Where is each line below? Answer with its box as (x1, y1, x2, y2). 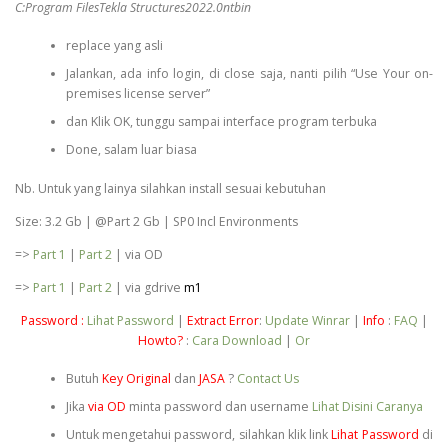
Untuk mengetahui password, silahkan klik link (65, 426, 332, 444)
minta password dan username (125, 398, 312, 416)
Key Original (101, 370, 171, 388)
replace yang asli (65, 37, 163, 55)
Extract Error (186, 312, 259, 330)
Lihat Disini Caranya (311, 398, 423, 416)
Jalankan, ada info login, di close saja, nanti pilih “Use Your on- (65, 65, 433, 83)
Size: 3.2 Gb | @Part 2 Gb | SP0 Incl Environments (15, 212, 298, 230)
